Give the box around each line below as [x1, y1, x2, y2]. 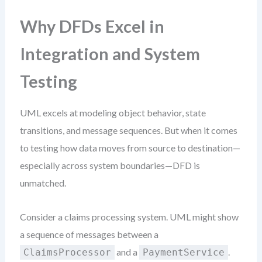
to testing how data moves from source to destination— [19, 142, 240, 153]
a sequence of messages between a [19, 229, 158, 240]
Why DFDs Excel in [19, 16, 164, 36]
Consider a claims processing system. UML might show [19, 211, 239, 222]
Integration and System [19, 44, 200, 64]
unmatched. [19, 177, 66, 188]
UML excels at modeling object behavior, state [19, 107, 206, 118]
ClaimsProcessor [23, 247, 111, 258]
